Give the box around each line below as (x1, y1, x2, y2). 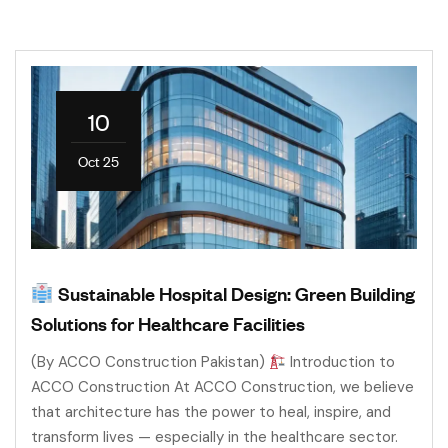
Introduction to (286, 352, 396, 373)
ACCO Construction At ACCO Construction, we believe (31, 377, 414, 398)
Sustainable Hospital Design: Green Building (53, 280, 415, 307)
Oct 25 (78, 150, 119, 171)
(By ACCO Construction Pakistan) (31, 352, 269, 373)
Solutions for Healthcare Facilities (31, 310, 305, 337)
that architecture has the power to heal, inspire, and (31, 402, 391, 423)
